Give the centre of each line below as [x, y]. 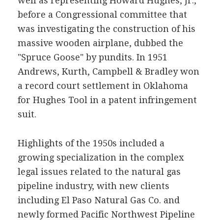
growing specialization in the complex [100, 157]
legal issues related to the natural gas [99, 172]
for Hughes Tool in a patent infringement [107, 100]
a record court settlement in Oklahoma [103, 86]
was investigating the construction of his [106, 29]
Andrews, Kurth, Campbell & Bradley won [108, 71]
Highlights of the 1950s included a [91, 143]
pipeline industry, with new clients [93, 186]
